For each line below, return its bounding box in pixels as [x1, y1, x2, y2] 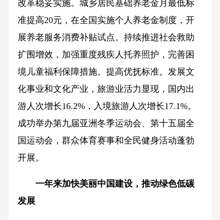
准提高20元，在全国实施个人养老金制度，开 [17, 15, 194, 25]
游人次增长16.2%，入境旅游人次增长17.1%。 [17, 101, 196, 111]
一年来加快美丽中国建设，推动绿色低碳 [35, 178, 194, 189]
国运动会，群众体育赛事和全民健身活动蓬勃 [17, 135, 194, 145]
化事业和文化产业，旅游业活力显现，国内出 [17, 83, 194, 94]
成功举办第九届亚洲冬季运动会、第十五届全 [17, 118, 194, 128]
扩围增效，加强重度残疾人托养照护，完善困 [17, 49, 194, 59]
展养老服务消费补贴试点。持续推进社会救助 [17, 32, 194, 42]
